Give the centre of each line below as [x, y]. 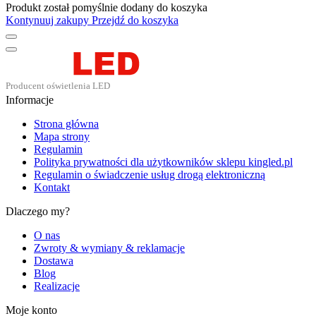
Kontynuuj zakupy [47, 20]
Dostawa [54, 260]
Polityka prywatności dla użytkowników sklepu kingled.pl [163, 162]
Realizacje [57, 286]
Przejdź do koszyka [135, 20]
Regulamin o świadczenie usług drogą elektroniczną [150, 174]
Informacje [30, 99]
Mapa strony [62, 136]
